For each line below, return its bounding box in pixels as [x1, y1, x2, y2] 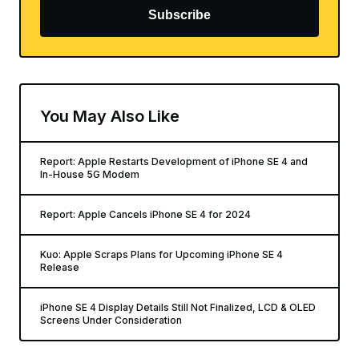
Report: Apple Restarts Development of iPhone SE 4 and [40, 155, 308, 168]
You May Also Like [40, 107, 179, 127]
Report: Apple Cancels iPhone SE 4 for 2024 [40, 208, 251, 221]
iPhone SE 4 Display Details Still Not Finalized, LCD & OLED [40, 301, 316, 314]
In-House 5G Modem [40, 168, 139, 181]
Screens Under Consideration [40, 314, 182, 327]
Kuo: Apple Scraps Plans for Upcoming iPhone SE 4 [40, 248, 283, 261]
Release [40, 261, 79, 274]
